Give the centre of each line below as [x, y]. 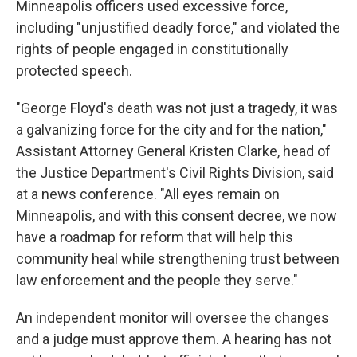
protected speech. [74, 71]
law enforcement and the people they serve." [157, 280]
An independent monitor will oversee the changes [173, 318]
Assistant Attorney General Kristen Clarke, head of [173, 151]
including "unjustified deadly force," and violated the [178, 27]
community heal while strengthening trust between [178, 259]
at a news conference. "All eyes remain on [148, 194]
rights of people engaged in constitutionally [152, 49]
